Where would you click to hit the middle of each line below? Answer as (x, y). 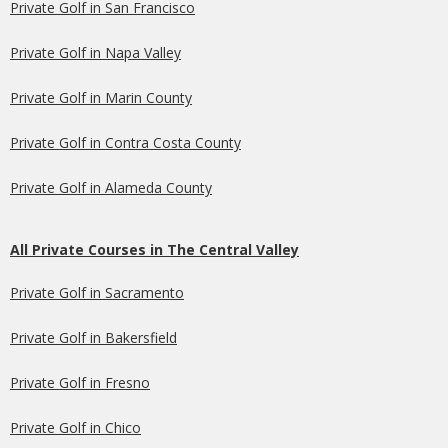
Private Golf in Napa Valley (95, 52)
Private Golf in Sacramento (97, 292)
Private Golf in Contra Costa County (125, 142)
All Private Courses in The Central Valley (154, 249)
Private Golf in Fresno (80, 382)
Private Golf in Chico (75, 427)
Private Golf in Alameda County (111, 187)
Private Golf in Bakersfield (93, 337)
